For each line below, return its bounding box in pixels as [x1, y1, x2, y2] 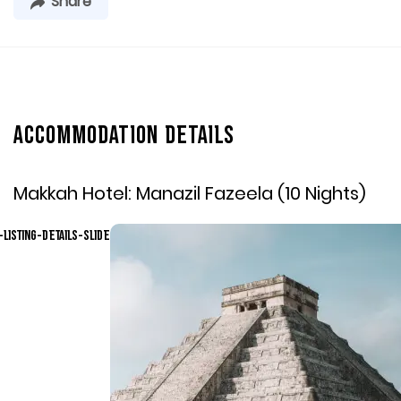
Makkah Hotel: [13, 181, 132, 207]
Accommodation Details [13, 124, 235, 149]
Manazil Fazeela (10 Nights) [132, 181, 366, 207]
